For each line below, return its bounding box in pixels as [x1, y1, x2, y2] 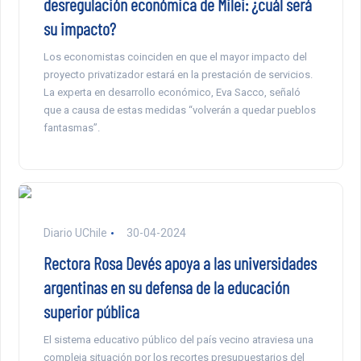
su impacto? [43, 18, 116, 39]
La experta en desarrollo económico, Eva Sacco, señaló [43, 86, 301, 99]
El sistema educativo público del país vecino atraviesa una [43, 334, 313, 346]
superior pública [43, 301, 139, 322]
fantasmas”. [43, 122, 100, 135]
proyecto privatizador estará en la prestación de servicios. [43, 68, 313, 81]
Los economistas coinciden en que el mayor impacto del [43, 51, 307, 64]
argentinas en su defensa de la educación [43, 276, 289, 298]
